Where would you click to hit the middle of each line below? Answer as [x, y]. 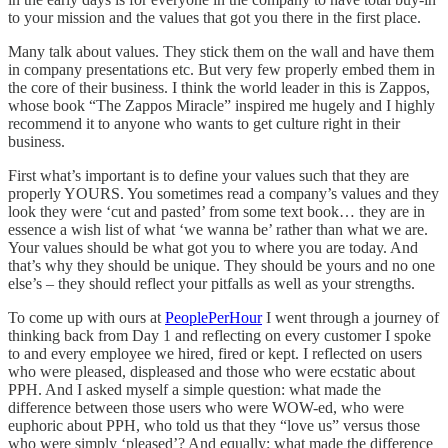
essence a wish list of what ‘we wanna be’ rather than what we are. [218, 229]
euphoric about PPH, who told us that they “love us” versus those [214, 425]
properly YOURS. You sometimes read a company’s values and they [223, 193]
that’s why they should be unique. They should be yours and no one [221, 265]
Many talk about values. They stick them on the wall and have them [221, 51]
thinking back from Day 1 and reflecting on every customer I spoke [219, 335]
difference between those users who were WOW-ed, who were [206, 407]
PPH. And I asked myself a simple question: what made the [194, 389]
